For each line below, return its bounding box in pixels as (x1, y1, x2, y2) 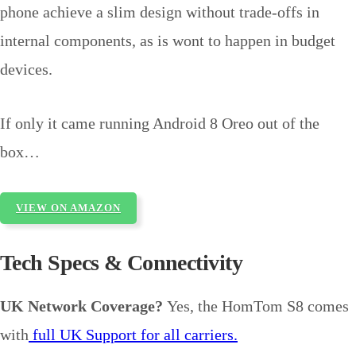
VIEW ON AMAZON (16, 202, 121, 215)
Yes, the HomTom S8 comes (167, 297, 349, 315)
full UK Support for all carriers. (29, 326, 238, 344)
